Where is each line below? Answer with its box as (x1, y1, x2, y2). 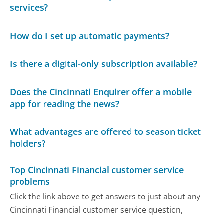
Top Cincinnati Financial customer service (10, 164, 184, 176)
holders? (10, 137, 46, 150)
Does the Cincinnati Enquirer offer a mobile (10, 86, 192, 98)
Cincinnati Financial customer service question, (10, 204, 183, 216)
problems (10, 175, 50, 188)
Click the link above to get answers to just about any (10, 191, 201, 202)
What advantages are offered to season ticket (10, 126, 201, 138)
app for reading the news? (10, 97, 120, 109)
